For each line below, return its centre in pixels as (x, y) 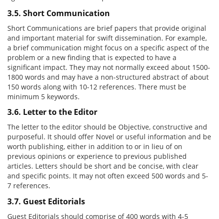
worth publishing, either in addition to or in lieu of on (95, 147)
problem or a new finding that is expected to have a (92, 57)
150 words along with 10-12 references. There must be (97, 87)
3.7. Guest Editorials (46, 201)
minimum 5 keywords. (44, 96)
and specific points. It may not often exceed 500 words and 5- (108, 176)
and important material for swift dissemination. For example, (107, 38)
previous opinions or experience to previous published (97, 156)
